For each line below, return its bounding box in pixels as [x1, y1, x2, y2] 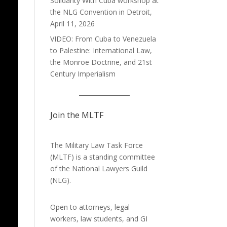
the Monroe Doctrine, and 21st [50, 57, 152, 67]
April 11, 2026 [50, 19, 95, 28]
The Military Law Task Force [50, 140, 143, 150]
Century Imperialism [50, 69, 116, 79]
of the [50, 164, 72, 173]
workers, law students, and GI [50, 214, 147, 223]
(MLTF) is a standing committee [50, 152, 155, 162]
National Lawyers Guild [71, 164, 147, 173]
